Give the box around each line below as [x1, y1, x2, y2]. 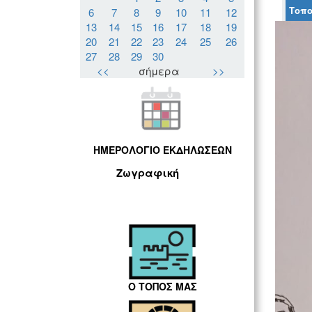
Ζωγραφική [116, 165, 179, 181]
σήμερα [139, 63, 180, 78]
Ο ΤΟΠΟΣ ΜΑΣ [127, 279, 197, 293]
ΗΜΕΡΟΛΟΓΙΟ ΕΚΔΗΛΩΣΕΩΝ [93, 143, 232, 157]
